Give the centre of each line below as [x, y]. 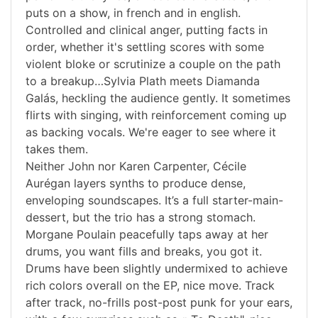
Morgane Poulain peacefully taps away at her [147, 235]
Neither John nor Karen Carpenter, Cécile [136, 166]
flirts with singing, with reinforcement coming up [156, 115]
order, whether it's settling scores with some [145, 47]
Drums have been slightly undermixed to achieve [157, 269]
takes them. [57, 149]
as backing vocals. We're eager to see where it [151, 132]
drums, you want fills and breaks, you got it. [144, 252]
